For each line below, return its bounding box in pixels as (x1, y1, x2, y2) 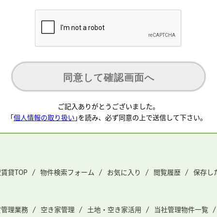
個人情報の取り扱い (14, 112, 75, 122)
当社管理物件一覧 (154, 204, 208, 214)
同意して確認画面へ (62, 72, 155, 83)
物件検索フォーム (40, 167, 94, 177)
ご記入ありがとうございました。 (58, 101, 159, 111)
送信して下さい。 (153, 112, 207, 122)
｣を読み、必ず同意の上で (75, 112, 153, 122)
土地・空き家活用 (87, 204, 141, 214)
